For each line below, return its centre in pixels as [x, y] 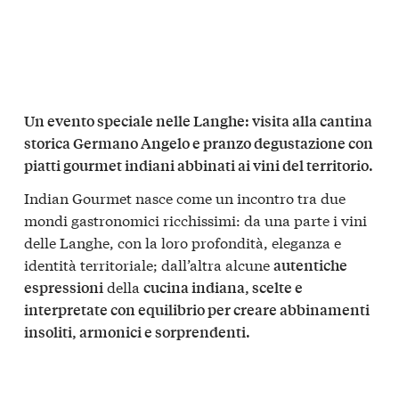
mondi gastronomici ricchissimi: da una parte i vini [195, 220]
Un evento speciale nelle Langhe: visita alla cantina [198, 120]
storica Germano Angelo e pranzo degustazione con [199, 142]
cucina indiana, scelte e [223, 288]
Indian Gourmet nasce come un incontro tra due [185, 198]
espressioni [64, 288]
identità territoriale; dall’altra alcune [149, 265]
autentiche [310, 265]
